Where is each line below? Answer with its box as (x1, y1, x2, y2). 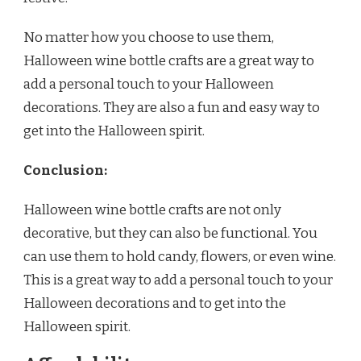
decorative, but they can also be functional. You (23, 224, 317, 242)
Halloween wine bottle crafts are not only (23, 201, 281, 218)
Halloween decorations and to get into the (23, 294, 286, 312)
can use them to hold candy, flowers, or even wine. (23, 247, 336, 265)
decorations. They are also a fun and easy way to (23, 98, 320, 116)
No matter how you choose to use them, (23, 28, 274, 46)
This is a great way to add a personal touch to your (23, 271, 333, 288)
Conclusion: (23, 161, 107, 179)
